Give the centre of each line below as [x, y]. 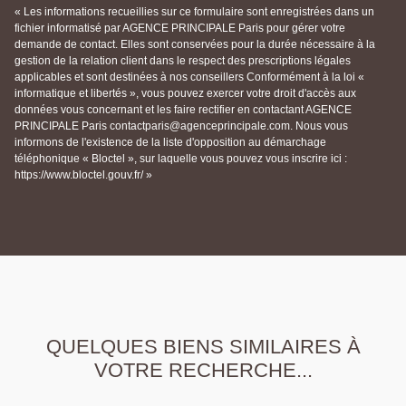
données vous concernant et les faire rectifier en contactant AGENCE [183, 110]
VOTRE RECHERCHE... [203, 371]
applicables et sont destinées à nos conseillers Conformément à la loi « [189, 77]
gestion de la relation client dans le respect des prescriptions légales [183, 61]
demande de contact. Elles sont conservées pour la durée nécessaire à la [195, 45]
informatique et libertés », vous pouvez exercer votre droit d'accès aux [185, 94]
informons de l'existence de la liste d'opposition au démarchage [170, 143]
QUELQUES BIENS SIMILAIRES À [203, 347]
